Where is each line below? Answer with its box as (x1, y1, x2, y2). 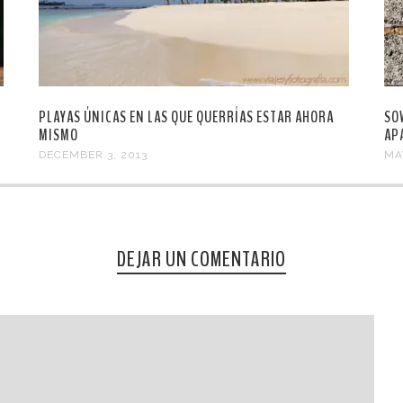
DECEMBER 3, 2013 (39, 148, 148, 162)
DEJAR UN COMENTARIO (117, 245, 286, 274)
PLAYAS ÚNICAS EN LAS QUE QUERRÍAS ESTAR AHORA (39, 106, 335, 129)
